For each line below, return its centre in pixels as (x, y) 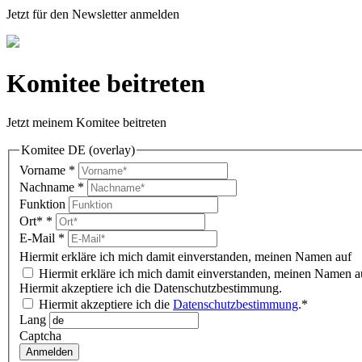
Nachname (48, 187)
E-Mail (39, 238)
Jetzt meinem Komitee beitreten (86, 123)
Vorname (44, 170)
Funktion (44, 204)
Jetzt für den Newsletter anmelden (93, 15)
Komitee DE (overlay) (78, 150)
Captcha (40, 335)
